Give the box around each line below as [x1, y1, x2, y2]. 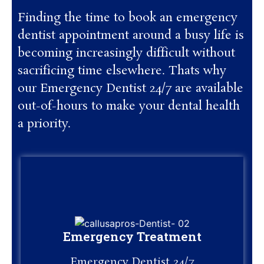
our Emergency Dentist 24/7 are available [18, 80, 243, 97]
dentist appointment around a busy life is [18, 27, 244, 44]
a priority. [18, 115, 71, 132]
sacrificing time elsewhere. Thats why [18, 62, 226, 79]
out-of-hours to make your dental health [18, 97, 240, 114]
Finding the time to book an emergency [18, 9, 237, 26]
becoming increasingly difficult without [18, 44, 235, 61]
